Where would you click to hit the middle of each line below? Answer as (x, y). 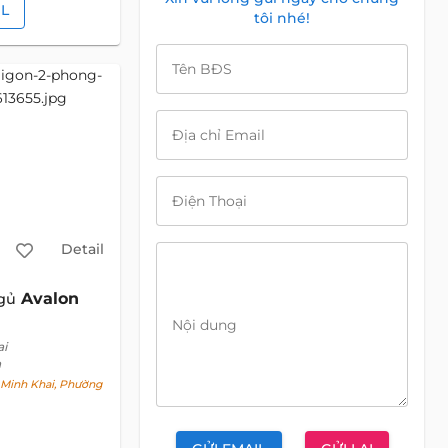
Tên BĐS (202, 69)
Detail (82, 248)
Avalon (49, 299)
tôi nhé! (282, 18)
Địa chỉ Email (218, 135)
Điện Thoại (209, 201)
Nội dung (204, 324)
